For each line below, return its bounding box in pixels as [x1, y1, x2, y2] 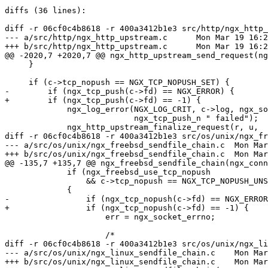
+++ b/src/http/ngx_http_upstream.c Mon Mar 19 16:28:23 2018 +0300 [5, 42, 167, 51]
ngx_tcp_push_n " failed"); [5, 114, 134, 123]
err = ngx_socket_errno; [5, 212, 105, 222]
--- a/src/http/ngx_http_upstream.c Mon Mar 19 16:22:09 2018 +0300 [5, 33, 167, 42]
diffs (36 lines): [5, 6, 86, 16]
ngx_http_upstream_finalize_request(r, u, [5, 123, 67, 132]
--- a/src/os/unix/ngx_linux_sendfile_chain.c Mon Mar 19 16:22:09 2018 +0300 [5, 248, 215, 258]
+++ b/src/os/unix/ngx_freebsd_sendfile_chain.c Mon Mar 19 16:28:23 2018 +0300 [5, 150, 225, 159]
